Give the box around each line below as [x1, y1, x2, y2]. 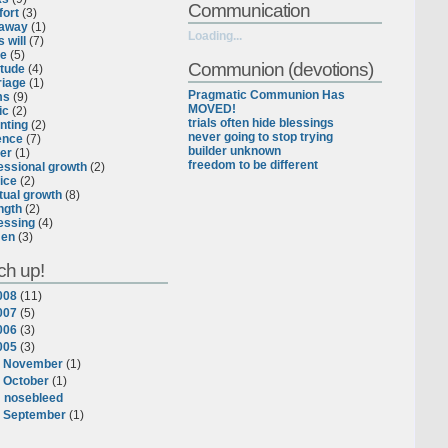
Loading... [188, 29, 243, 43]
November [3, 357, 64, 372]
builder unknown [188, 144, 282, 158]
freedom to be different [188, 158, 319, 172]
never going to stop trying [188, 130, 334, 144]
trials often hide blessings [188, 116, 335, 130]
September [3, 408, 67, 423]
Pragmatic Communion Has [188, 88, 346, 102]
